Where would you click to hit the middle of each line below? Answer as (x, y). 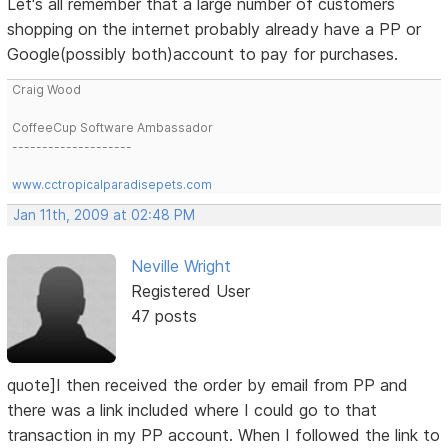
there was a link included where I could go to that (192, 409)
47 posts (163, 316)
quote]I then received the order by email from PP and (208, 384)
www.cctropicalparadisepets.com (112, 185)
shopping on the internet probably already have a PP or (214, 29)
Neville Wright (180, 266)
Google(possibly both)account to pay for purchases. (203, 54)
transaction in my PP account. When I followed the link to (224, 434)
